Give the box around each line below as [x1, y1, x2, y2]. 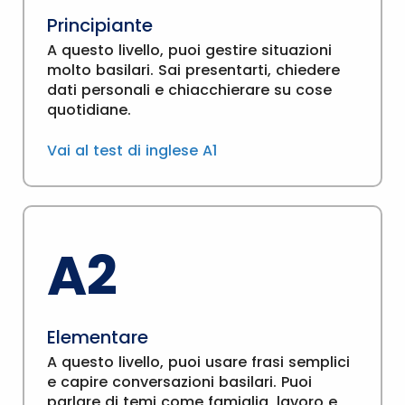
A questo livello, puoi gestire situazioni [47, 40, 332, 61]
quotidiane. [47, 99, 131, 120]
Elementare [47, 325, 148, 350]
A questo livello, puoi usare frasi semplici [47, 352, 350, 372]
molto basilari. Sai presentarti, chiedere [47, 60, 340, 80]
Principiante [47, 13, 153, 38]
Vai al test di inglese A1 [47, 140, 217, 161]
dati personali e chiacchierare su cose [47, 80, 332, 100]
